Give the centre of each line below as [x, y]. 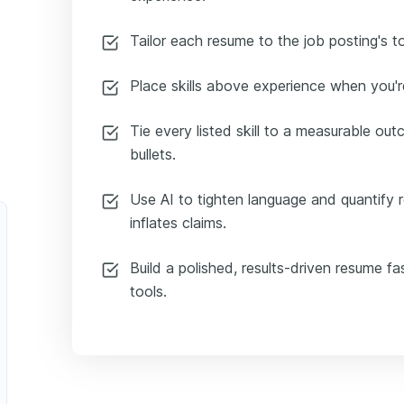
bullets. [153, 155]
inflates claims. [178, 223]
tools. [148, 292]
